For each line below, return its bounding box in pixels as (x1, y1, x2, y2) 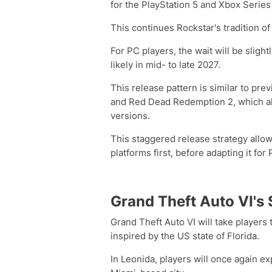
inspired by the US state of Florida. (110, 230, 259, 242)
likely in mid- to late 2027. (110, 59, 220, 70)
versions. (110, 110, 150, 121)
